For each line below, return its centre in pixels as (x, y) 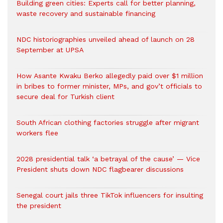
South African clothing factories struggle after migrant (108, 123)
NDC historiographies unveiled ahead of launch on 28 (106, 40)
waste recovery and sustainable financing (86, 14)
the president (39, 206)
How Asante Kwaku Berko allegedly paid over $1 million (110, 76)
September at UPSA (50, 50)
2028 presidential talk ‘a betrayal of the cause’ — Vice (108, 159)
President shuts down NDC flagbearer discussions (100, 169)
